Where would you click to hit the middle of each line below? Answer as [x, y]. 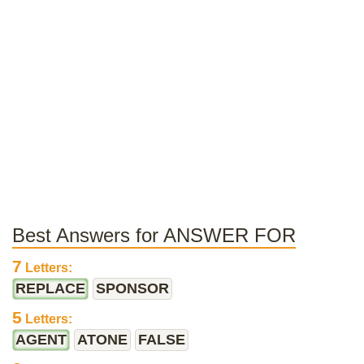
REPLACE [50, 288]
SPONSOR [132, 288]
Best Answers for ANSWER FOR [154, 235]
